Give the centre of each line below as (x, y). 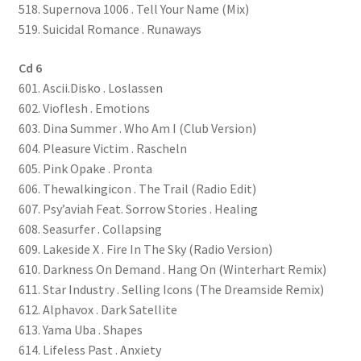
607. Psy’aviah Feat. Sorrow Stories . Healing (138, 208)
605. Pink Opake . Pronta (85, 168)
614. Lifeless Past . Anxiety (89, 349)
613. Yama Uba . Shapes (80, 329)
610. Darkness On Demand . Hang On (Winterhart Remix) (172, 269)
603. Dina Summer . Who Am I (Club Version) (137, 128)
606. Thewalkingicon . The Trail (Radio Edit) (137, 188)
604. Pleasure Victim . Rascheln (102, 148)
